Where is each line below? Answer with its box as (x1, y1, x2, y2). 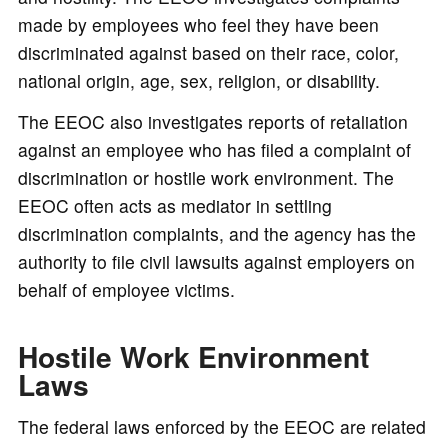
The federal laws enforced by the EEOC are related (17, 413, 426, 439)
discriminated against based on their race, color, (17, 40, 399, 66)
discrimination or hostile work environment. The (17, 165, 394, 191)
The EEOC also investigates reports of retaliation (17, 109, 408, 135)
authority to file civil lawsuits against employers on (17, 249, 415, 275)
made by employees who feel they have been (17, 12, 379, 38)
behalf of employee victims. (17, 277, 235, 303)
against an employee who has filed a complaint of (17, 137, 411, 163)
